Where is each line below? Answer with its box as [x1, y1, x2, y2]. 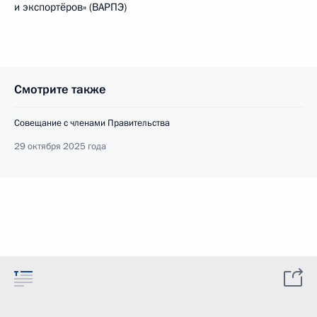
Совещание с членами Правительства [14, 117, 170, 129]
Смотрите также [14, 81, 106, 98]
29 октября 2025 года [14, 140, 106, 153]
